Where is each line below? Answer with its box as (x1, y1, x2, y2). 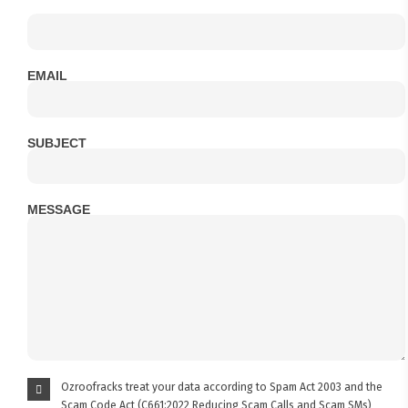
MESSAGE (27, 203, 91, 218)
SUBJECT (27, 136, 87, 150)
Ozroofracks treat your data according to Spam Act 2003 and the (60, 380, 382, 393)
